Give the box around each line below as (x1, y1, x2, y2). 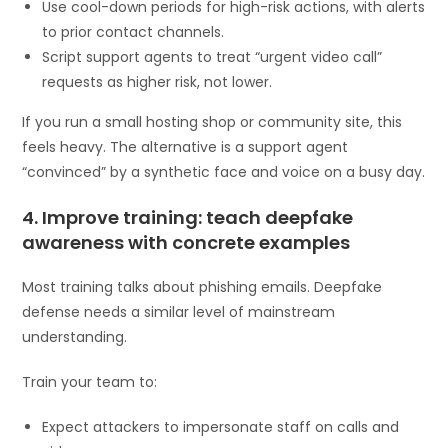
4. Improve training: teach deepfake (22, 204, 354, 230)
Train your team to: (22, 371, 158, 392)
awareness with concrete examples (22, 229, 351, 255)
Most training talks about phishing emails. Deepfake (22, 276, 383, 297)
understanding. (22, 326, 128, 347)
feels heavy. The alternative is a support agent (22, 136, 349, 157)
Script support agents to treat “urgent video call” (42, 46, 383, 67)
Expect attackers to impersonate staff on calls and (42, 416, 400, 437)
